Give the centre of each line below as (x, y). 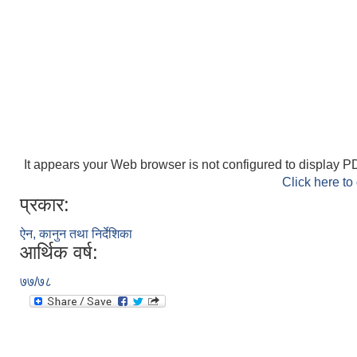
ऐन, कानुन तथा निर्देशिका (76, 233)
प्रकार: (45, 204)
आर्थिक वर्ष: (59, 252)
